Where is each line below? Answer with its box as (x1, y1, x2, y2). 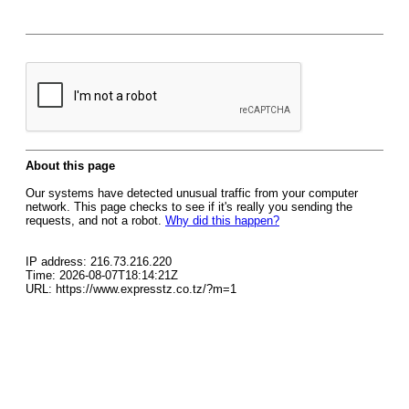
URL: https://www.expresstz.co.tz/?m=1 (26, 282, 236, 296)
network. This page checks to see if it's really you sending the (26, 200, 352, 214)
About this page (26, 159, 115, 173)
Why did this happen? (165, 214, 279, 227)
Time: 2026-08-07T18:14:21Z (26, 268, 178, 282)
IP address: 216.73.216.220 (26, 255, 172, 268)
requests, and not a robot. (26, 214, 165, 227)
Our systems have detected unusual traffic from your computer (26, 186, 358, 200)
